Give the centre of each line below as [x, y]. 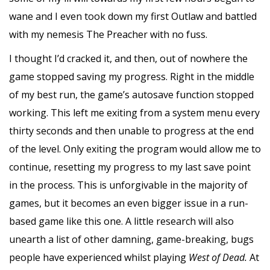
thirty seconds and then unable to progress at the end [131, 130]
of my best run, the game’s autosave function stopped [131, 94]
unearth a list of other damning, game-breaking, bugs [131, 239]
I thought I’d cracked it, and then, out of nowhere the [128, 58]
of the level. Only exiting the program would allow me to [135, 149]
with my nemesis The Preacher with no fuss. [109, 34]
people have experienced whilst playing [99, 257]
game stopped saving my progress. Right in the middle [132, 76]
